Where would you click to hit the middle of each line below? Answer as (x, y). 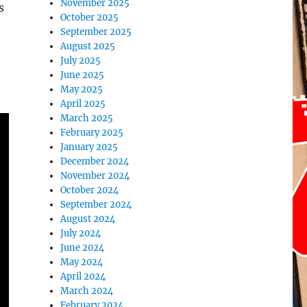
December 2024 (95, 161)
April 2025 (83, 104)
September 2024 (96, 205)
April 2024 (83, 277)
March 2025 (87, 118)
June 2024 (83, 248)
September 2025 (96, 32)
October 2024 (90, 190)
